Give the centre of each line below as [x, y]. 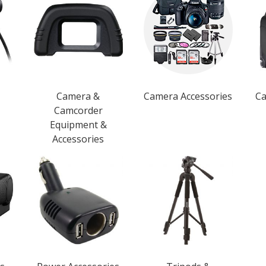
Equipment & [78, 125]
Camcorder [78, 110]
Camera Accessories [188, 96]
